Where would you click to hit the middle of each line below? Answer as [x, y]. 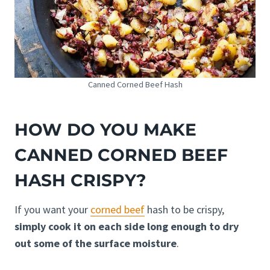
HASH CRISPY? [80, 180]
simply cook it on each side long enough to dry [127, 226]
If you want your [52, 209]
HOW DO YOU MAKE [105, 129]
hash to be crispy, [184, 209]
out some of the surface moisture [96, 243]
